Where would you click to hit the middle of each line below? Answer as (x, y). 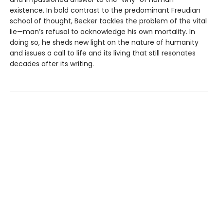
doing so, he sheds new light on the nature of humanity (104, 42)
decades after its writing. (52, 64)
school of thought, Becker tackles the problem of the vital (108, 21)
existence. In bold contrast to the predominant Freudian (105, 10)
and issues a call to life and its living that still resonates (103, 53)
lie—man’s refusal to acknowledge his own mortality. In (102, 31)
